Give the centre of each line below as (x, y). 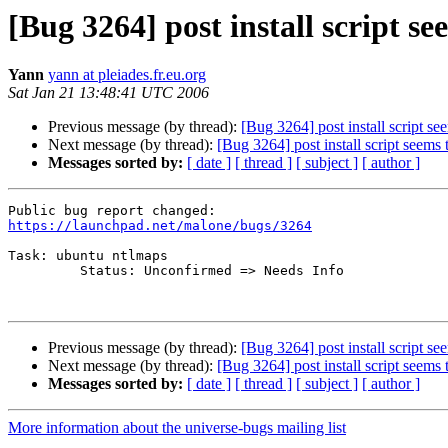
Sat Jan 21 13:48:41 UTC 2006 (108, 93)
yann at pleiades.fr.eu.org (127, 75)
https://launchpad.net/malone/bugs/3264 (160, 226)
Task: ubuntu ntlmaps (88, 256)
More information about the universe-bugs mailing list (177, 428)
